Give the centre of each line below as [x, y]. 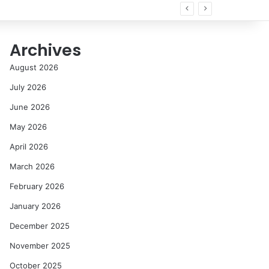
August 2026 [34, 67]
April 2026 [29, 147]
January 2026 [35, 206]
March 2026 [32, 166]
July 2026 [28, 87]
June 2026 [30, 107]
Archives [46, 50]
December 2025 [40, 226]
